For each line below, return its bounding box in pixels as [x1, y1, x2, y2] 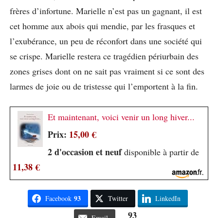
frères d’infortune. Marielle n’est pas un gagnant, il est [10, 5, 202, 17]
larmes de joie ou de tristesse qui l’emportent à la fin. [10, 80, 198, 92]
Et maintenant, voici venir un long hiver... [48, 111, 195, 123]
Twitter [108, 194, 128, 203]
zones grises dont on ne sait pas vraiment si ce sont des [10, 65, 204, 77]
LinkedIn [155, 194, 181, 203]
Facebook [45, 194, 72, 203]
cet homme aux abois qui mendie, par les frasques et [10, 20, 195, 32]
